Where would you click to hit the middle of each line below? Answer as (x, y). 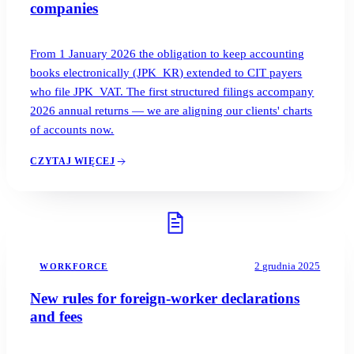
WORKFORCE (74, 266)
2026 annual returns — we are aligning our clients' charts (171, 110)
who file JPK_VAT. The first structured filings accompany (172, 91)
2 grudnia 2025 (288, 265)
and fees (56, 316)
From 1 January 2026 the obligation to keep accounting (168, 53)
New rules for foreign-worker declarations (165, 298)
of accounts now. (72, 129)
